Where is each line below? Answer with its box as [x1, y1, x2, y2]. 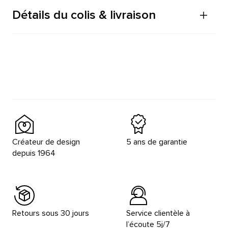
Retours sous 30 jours [12, 208, 89, 218]
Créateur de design [12, 137, 80, 147]
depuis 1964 [12, 148, 55, 158]
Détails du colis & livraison [12, 8, 156, 22]
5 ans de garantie [126, 137, 187, 147]
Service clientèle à [126, 208, 190, 218]
